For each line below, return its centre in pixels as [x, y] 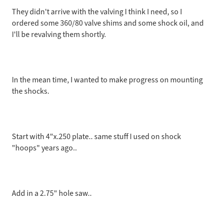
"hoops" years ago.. [44, 148]
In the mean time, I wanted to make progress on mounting [107, 80]
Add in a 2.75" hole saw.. [52, 193]
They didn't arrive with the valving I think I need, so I [97, 12]
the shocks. [31, 91]
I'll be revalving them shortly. [59, 34]
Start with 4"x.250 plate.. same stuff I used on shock [96, 136]
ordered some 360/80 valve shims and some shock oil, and [108, 23]
